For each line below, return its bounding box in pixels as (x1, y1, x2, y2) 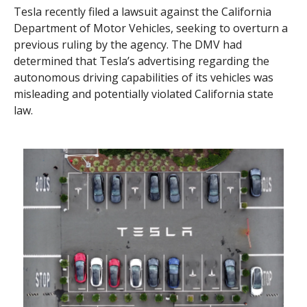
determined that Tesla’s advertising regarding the (14, 53, 269, 69)
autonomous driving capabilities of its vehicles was (14, 69, 273, 85)
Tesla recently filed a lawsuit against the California (14, 3, 271, 19)
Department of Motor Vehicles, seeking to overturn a (14, 20, 288, 36)
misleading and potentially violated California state (14, 86, 273, 101)
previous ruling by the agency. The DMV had (14, 36, 242, 52)
